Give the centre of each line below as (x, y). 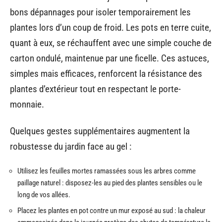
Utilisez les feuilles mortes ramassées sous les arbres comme (107, 171)
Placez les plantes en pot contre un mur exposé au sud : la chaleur (111, 210)
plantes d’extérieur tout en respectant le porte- (95, 89)
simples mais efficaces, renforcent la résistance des (106, 74)
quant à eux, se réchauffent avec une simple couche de (111, 43)
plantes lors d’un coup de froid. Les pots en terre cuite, (111, 28)
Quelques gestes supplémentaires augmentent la (100, 131)
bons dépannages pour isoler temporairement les (100, 12)
